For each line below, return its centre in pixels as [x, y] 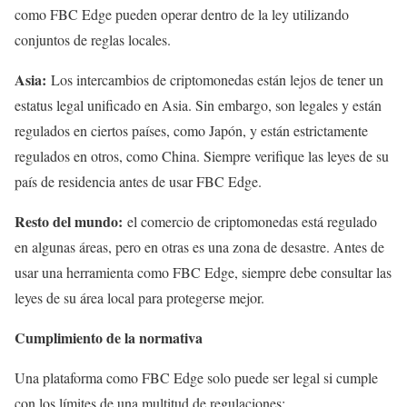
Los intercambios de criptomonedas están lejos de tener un [217, 79]
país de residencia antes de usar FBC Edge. [138, 181]
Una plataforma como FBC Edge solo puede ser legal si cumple [196, 377]
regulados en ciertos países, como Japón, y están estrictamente [191, 130]
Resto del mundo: [71, 221]
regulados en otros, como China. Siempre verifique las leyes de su [202, 155]
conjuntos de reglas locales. [93, 39]
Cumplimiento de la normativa [109, 337]
